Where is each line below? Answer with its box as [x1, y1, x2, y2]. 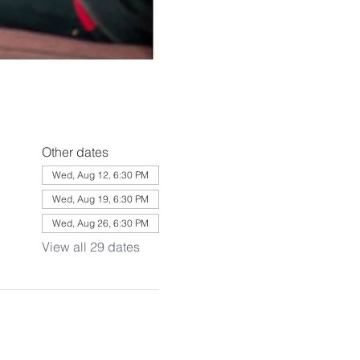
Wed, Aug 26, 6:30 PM [51, 217, 149, 229]
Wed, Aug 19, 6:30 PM [51, 193, 149, 205]
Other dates [41, 144, 108, 160]
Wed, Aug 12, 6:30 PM [51, 169, 149, 181]
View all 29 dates [41, 239, 140, 255]
